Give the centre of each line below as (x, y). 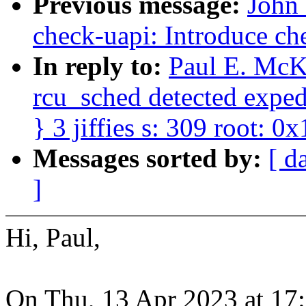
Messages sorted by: (151, 158)
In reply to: (101, 66)
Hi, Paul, (53, 238)
